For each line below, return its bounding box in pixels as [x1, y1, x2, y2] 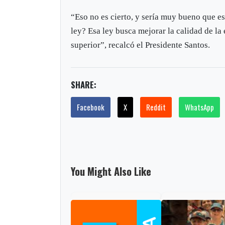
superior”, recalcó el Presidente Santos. [71, 40, 210, 50]
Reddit [146, 101, 166, 113]
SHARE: [71, 78, 97, 91]
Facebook [77, 101, 105, 113]
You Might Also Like [71, 163, 152, 179]
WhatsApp [185, 101, 214, 113]
